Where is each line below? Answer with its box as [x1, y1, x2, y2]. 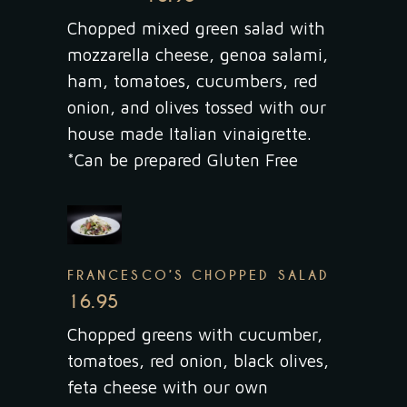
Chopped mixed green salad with [67, 18, 325, 38]
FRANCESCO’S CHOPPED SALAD [67, 267, 331, 284]
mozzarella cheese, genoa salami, [67, 45, 328, 65]
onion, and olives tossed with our [67, 97, 326, 117]
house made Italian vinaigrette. [67, 124, 312, 144]
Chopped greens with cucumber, [67, 324, 323, 345]
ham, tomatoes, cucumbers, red [67, 71, 318, 91]
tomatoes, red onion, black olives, [67, 351, 329, 372]
